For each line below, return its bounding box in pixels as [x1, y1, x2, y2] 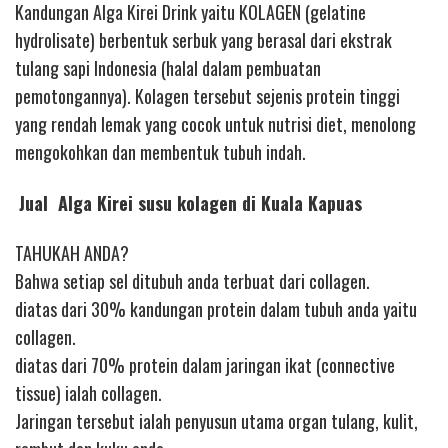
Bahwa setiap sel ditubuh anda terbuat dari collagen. [15, 268, 370, 295]
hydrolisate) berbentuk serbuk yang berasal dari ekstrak [15, 27, 392, 54]
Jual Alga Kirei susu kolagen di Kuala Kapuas [19, 189, 362, 216]
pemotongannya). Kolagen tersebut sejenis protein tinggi [15, 83, 400, 110]
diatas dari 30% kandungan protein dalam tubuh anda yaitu [15, 296, 417, 323]
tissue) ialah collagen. [15, 380, 162, 407]
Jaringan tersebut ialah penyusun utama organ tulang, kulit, [15, 408, 418, 435]
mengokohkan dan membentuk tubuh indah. [15, 139, 306, 166]
